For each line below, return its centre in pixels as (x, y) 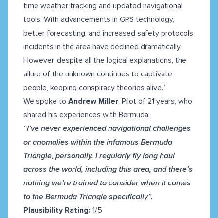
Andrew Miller (93, 101)
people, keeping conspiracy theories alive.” (94, 88)
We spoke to (46, 101)
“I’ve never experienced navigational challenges (107, 129)
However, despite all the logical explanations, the (105, 61)
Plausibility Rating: (57, 210)
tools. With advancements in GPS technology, (99, 20)
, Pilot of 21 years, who (155, 101)
